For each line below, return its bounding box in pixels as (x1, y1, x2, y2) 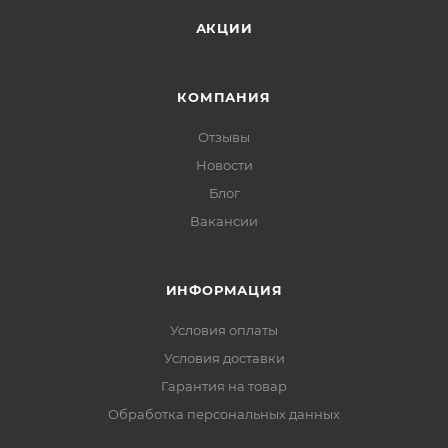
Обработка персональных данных (108, 406, 340, 422)
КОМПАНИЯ (177, 89, 271, 105)
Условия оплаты (170, 322, 278, 338)
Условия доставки (163, 350, 285, 366)
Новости (195, 157, 253, 173)
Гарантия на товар (161, 378, 287, 394)
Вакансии (190, 213, 258, 229)
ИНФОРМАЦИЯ (165, 282, 283, 298)
